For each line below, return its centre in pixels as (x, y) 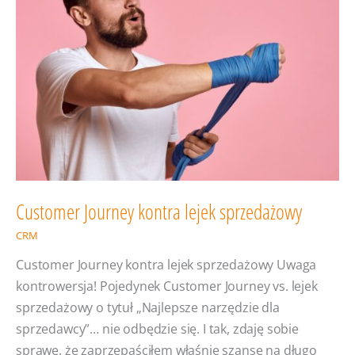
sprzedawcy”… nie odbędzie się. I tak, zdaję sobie (157, 329)
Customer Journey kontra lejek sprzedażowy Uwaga (166, 265)
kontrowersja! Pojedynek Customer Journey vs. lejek (167, 286)
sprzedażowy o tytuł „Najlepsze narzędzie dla (148, 307)
